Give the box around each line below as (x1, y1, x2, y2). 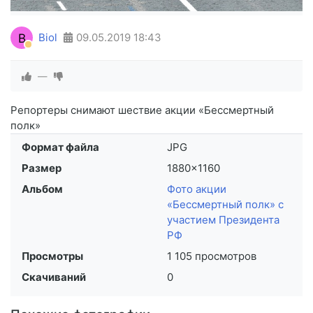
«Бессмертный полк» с (167, 198, 284, 212)
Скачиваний (22, 270, 86, 284)
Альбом (22, 182, 63, 196)
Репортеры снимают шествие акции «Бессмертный (10, 103, 274, 117)
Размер (22, 161, 61, 175)
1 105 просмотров (167, 249, 256, 263)
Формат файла (22, 140, 99, 154)
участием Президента (167, 213, 279, 227)
